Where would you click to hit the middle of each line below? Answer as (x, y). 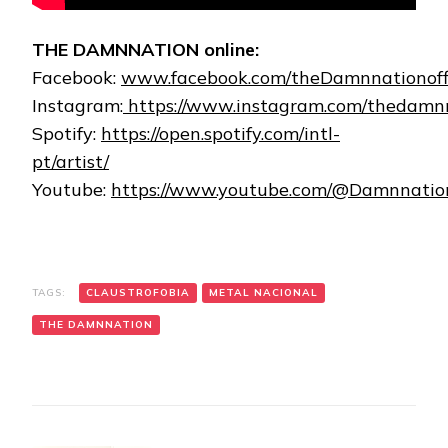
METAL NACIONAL (263, 293)
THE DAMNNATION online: (145, 50)
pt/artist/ (70, 162)
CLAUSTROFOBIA (138, 293)
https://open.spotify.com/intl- (220, 134)
